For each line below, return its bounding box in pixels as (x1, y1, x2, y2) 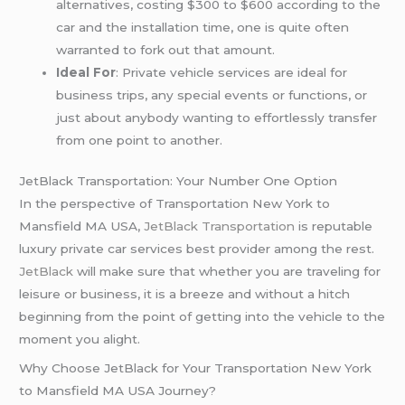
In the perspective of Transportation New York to (19, 196, 331, 212)
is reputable (295, 219, 373, 234)
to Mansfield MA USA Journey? (19, 383, 217, 399)
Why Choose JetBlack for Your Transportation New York (19, 361, 372, 376)
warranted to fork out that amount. (56, 42, 276, 57)
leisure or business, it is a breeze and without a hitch (19, 287, 351, 302)
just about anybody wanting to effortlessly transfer (56, 109, 378, 125)
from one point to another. (56, 132, 223, 147)
